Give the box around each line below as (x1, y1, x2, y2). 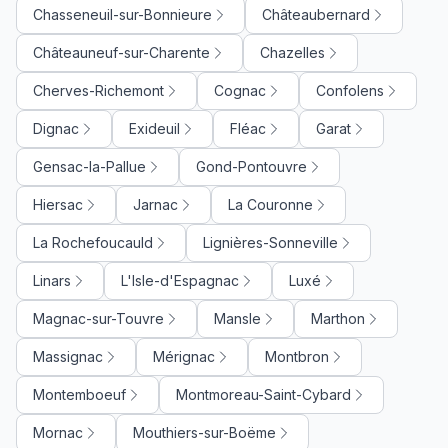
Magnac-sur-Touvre (33, 309, 164, 327)
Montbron (265, 347, 329, 365)
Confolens (316, 81, 384, 99)
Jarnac (133, 195, 178, 213)
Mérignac (153, 347, 215, 365)
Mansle (214, 309, 261, 327)
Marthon (311, 309, 365, 327)
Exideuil (129, 119, 180, 137)
